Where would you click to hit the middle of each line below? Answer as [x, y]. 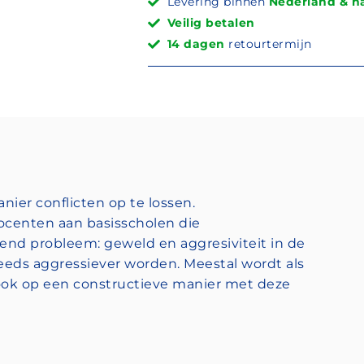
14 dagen [196, 43]
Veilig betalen [211, 22]
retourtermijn [268, 43]
